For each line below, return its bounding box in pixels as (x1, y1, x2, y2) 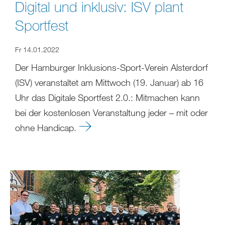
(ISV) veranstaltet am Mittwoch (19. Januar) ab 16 (15, 77, 203, 88)
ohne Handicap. (15, 122, 79, 134)
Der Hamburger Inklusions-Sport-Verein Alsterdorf (15, 62, 208, 73)
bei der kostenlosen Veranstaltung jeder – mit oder (15, 107, 208, 119)
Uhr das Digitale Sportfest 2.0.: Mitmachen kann (15, 92, 200, 103)
